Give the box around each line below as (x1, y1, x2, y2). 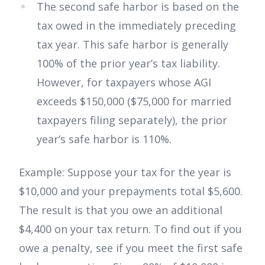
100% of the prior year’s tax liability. (37, 56, 220, 70)
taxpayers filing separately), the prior (37, 112, 227, 127)
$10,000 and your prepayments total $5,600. (19, 183, 243, 198)
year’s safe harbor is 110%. (37, 131, 172, 146)
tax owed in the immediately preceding (37, 18, 236, 33)
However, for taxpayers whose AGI (37, 75, 211, 89)
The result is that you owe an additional (19, 202, 222, 217)
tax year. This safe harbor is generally (37, 37, 228, 51)
